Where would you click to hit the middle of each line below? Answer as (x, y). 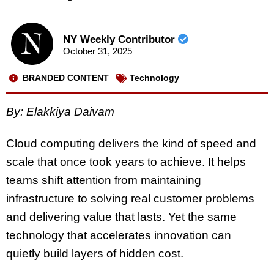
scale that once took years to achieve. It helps (126, 162)
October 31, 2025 (97, 51)
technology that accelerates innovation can (119, 235)
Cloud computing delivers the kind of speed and (131, 144)
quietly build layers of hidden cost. (95, 254)
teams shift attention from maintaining (104, 180)
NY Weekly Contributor (120, 40)
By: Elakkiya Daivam (60, 111)
